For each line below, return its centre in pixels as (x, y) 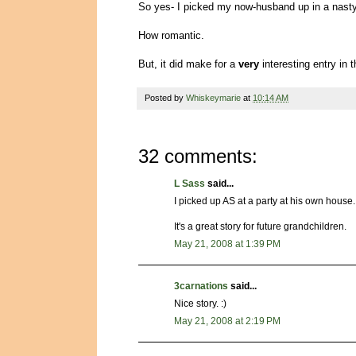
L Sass (190, 184)
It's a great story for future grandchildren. (260, 227)
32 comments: (198, 157)
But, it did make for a (188, 64)
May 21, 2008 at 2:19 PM (227, 321)
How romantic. (171, 36)
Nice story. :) (200, 304)
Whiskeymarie (213, 98)
